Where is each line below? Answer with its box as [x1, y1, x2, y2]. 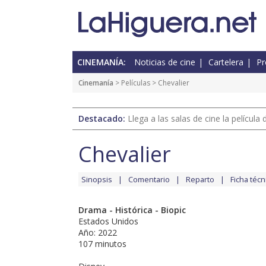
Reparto [186, 174, 214, 185]
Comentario [128, 174, 170, 185]
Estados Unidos [78, 216, 138, 227]
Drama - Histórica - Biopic [78, 204, 186, 216]
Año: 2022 [78, 227, 117, 239]
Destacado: [78, 113, 128, 125]
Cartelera [208, 56, 243, 68]
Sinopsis [81, 174, 112, 185]
